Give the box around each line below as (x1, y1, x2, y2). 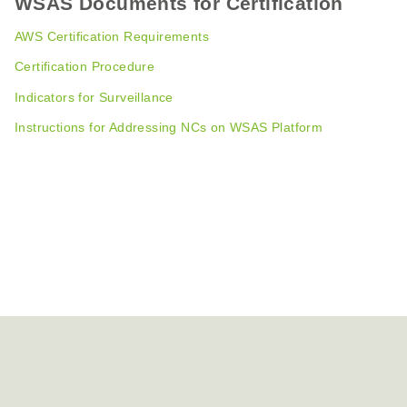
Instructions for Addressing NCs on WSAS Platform (15, 120, 323, 135)
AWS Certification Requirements (15, 28, 209, 44)
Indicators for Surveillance (15, 89, 174, 104)
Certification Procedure (15, 59, 155, 74)
